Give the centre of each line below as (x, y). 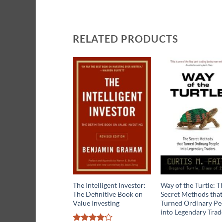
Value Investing (96, 203)
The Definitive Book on (108, 194)
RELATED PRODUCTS (126, 39)
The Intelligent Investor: (109, 185)
